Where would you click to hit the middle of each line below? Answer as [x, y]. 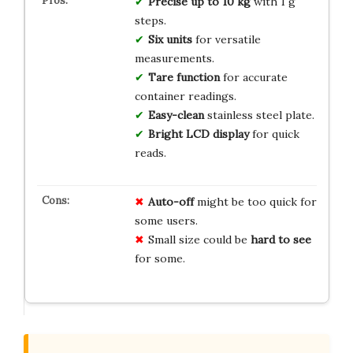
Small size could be [199, 239]
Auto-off [171, 201]
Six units [170, 39]
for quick [274, 134]
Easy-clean [176, 115]
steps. [150, 20]
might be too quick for [255, 201]
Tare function [184, 77]
